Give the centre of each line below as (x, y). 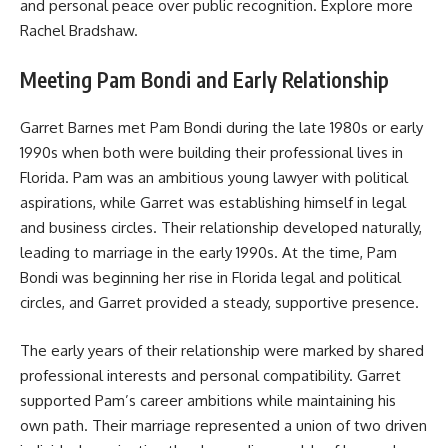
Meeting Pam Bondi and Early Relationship (204, 79)
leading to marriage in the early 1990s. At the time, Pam (208, 253)
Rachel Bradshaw (77, 31)
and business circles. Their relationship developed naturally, (221, 228)
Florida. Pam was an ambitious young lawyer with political (214, 178)
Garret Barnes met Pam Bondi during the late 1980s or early (221, 128)
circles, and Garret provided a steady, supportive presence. (219, 303)
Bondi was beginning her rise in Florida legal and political (210, 278)
